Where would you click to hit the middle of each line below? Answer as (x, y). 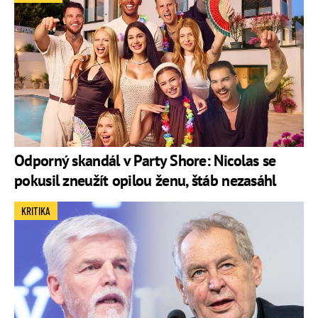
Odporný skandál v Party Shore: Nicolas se (145, 161)
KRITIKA (36, 211)
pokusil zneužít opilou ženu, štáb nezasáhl (145, 181)
